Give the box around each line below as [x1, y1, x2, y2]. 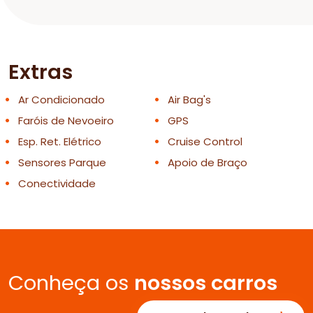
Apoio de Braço [165, 155, 247, 170]
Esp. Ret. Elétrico [15, 134, 101, 149]
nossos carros [134, 269, 277, 297]
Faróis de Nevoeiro [15, 113, 114, 128]
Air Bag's [165, 92, 211, 107]
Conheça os [8, 269, 134, 297]
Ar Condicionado [15, 92, 105, 107]
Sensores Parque [15, 155, 106, 170]
